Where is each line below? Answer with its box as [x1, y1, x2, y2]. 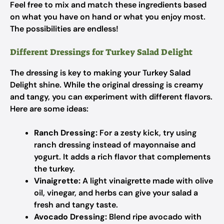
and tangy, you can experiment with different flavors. [10, 91, 212, 102]
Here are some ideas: [10, 103, 88, 114]
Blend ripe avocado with [107, 211, 201, 222]
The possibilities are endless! [10, 23, 118, 34]
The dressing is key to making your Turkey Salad [10, 67, 190, 78]
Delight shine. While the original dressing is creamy [10, 79, 203, 90]
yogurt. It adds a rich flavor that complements [34, 151, 210, 162]
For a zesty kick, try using [97, 127, 196, 138]
